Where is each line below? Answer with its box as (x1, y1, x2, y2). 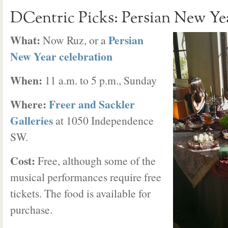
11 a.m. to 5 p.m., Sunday (42, 73, 157, 88)
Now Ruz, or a (43, 33, 108, 47)
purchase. (10, 202, 52, 217)
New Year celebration (10, 48, 112, 64)
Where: (10, 96, 49, 112)
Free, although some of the (38, 153, 156, 168)
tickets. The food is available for (10, 186, 151, 201)
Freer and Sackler (49, 96, 135, 112)
